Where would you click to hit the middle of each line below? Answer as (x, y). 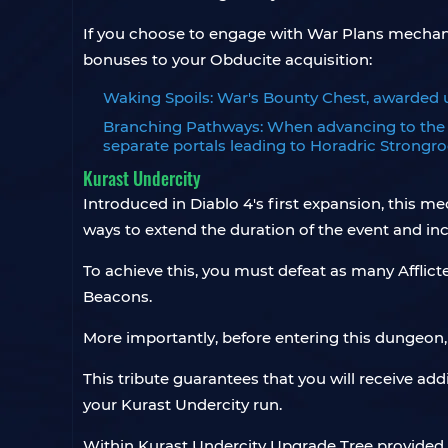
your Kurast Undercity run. (182, 404)
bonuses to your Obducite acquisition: (227, 59)
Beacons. (117, 296)
